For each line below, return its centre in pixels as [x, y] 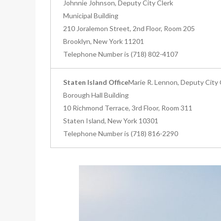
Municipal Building [91, 15]
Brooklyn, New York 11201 [104, 41]
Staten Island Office [96, 82]
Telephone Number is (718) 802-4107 [121, 54]
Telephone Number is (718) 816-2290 [121, 133]
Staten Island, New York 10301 [111, 120]
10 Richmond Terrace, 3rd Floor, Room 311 [128, 108]
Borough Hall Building [96, 95]
